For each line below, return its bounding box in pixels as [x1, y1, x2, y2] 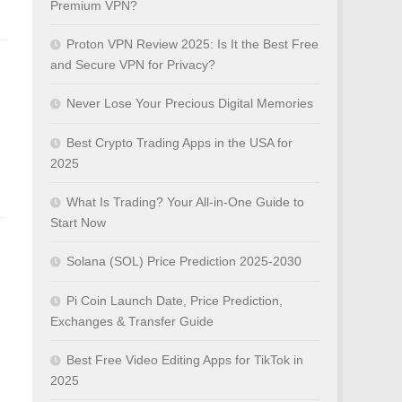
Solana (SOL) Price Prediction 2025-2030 [66, 254, 301, 268]
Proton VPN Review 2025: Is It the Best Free [66, 37, 319, 51]
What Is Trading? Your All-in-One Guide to [66, 195, 304, 209]
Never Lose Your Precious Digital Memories [66, 96, 313, 110]
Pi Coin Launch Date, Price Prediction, [66, 293, 283, 308]
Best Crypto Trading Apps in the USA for [66, 135, 293, 150]
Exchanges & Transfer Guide [50, 314, 214, 328]
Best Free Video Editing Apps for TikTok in [66, 353, 303, 367]
